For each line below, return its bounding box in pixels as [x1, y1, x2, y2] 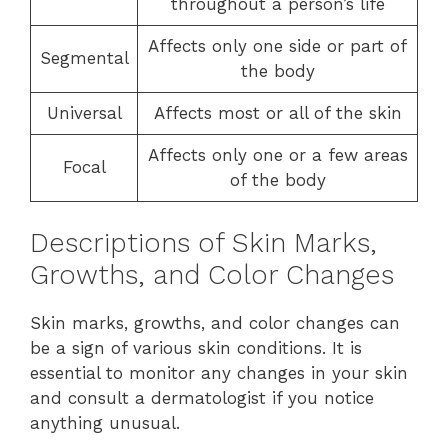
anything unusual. [30, 413, 180, 433]
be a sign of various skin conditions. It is [30, 338, 362, 358]
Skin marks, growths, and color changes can [30, 313, 400, 333]
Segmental [39, 47, 129, 68]
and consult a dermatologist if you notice [30, 388, 374, 408]
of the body [229, 169, 326, 190]
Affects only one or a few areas [147, 144, 408, 165]
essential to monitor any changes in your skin [30, 363, 408, 383]
